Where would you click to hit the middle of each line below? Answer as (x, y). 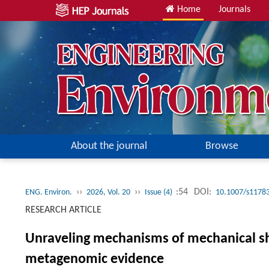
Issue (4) (159, 192)
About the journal (109, 146)
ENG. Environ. (49, 192)
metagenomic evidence (95, 259)
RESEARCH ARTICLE (63, 210)
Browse (222, 146)
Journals (234, 10)
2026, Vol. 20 (108, 192)
